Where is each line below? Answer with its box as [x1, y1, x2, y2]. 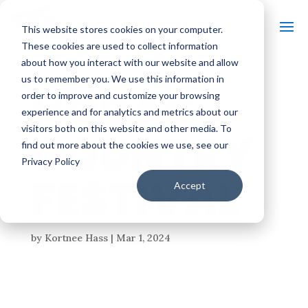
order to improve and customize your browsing [21, 89, 220, 101]
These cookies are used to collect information [21, 39, 218, 52]
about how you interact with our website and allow [21, 56, 239, 68]
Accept [174, 179, 206, 191]
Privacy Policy [21, 155, 80, 167]
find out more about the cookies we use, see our [21, 138, 228, 151]
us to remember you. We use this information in [21, 72, 224, 85]
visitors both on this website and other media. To [21, 122, 232, 134]
